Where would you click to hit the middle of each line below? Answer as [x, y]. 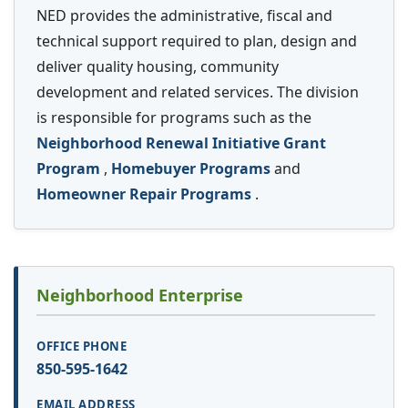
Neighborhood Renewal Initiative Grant [181, 143]
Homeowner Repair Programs [146, 194]
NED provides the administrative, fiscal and [184, 16]
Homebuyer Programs [193, 169]
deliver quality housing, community [158, 67]
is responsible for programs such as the [174, 118]
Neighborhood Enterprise [140, 296]
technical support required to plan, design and [197, 41]
